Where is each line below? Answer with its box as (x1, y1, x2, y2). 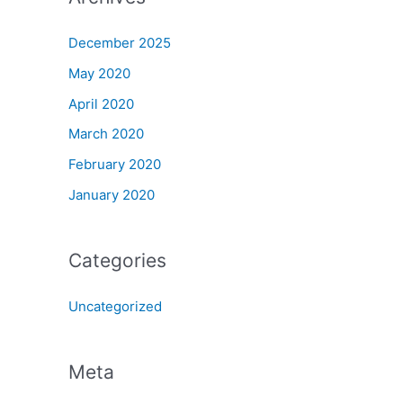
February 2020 (68, 156, 161, 173)
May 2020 (68, 64, 130, 82)
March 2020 (68, 125, 144, 143)
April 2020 (68, 94, 134, 112)
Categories (68, 248, 166, 272)
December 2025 (68, 34, 171, 51)
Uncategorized (68, 297, 162, 315)
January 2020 (68, 185, 155, 203)
